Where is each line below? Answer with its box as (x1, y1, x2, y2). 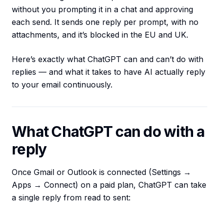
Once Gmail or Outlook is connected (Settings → (12, 167, 191, 177)
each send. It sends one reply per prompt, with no (12, 17, 198, 27)
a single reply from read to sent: (12, 193, 131, 203)
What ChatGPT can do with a (12, 123, 205, 141)
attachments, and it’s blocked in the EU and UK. (12, 30, 188, 40)
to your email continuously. (12, 80, 112, 90)
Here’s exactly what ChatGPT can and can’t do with (12, 54, 203, 65)
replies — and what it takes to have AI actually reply (12, 67, 205, 77)
